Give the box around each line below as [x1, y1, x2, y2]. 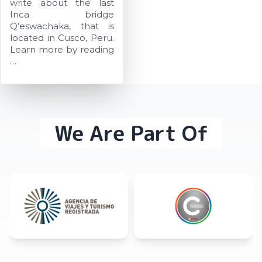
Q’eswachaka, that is [10, 20, 114, 32]
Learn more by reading [10, 44, 114, 56]
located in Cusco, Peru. [10, 32, 114, 44]
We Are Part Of [54, 118, 208, 149]
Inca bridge [10, 9, 114, 20]
